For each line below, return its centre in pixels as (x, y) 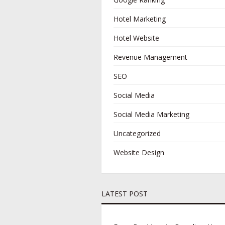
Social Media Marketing (151, 114)
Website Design (139, 152)
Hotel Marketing (140, 19)
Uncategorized (137, 133)
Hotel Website (136, 38)
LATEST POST (125, 194)
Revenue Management (150, 57)
